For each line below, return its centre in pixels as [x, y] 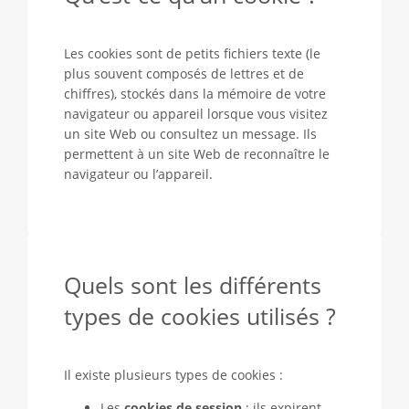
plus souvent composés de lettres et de [184, 73]
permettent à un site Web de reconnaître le [197, 154]
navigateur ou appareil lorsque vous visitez [196, 114]
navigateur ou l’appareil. [138, 174]
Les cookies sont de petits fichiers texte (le [192, 53]
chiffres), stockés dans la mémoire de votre [195, 94]
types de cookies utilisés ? [200, 316]
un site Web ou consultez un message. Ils [190, 134]
